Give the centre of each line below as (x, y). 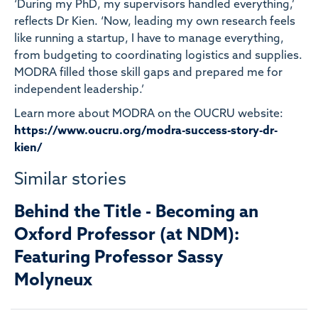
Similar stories (70, 180)
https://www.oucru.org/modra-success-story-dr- (146, 131)
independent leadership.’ (81, 90)
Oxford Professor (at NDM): (127, 235)
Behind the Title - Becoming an (136, 213)
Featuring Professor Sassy (119, 258)
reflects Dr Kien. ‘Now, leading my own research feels (155, 22)
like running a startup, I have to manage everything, (149, 39)
